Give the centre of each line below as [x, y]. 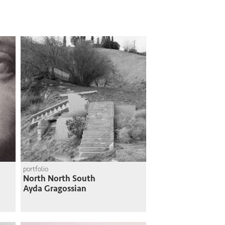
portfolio [36, 169]
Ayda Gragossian [55, 189]
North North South [59, 179]
